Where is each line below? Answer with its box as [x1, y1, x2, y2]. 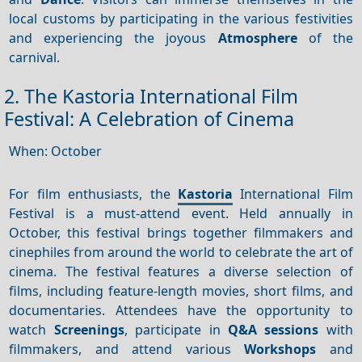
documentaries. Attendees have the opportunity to [9, 301, 353, 319]
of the [297, 28, 353, 47]
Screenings [53, 320, 124, 339]
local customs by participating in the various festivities [9, 9, 353, 27]
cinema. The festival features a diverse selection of [9, 262, 353, 280]
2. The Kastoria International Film [4, 82, 298, 109]
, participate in [124, 320, 228, 339]
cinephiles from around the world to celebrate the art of [9, 242, 353, 261]
